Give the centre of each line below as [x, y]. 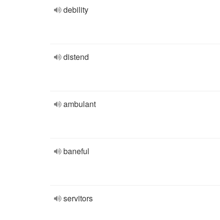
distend [76, 57]
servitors [78, 198]
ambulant [80, 104]
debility [76, 10]
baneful [76, 151]
